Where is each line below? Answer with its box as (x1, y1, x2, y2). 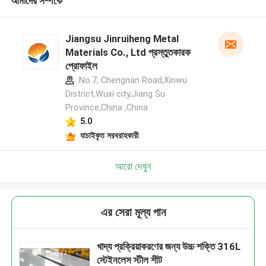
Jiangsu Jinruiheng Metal (65, 33, 179, 45)
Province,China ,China (65, 103, 148, 113)
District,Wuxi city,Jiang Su (65, 89, 165, 99)
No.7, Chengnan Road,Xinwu (76, 75, 187, 85)
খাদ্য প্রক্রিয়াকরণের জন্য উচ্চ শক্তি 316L (97, 240, 241, 253)
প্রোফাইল (65, 60, 97, 72)
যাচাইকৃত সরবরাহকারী (80, 130, 139, 140)
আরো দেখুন (115, 160, 151, 172)
